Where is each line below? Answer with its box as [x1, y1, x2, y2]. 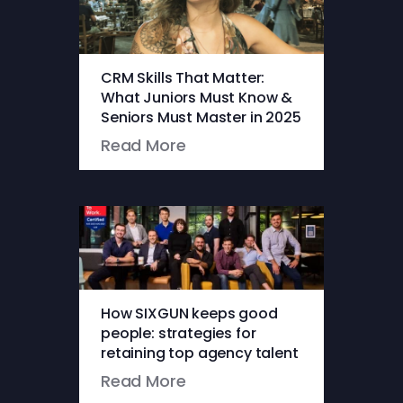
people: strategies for [101, 323, 256, 345]
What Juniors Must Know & [101, 87, 293, 109]
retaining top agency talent [101, 343, 299, 364]
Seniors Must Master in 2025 [101, 107, 301, 129]
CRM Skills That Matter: [101, 67, 265, 89]
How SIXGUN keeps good [101, 303, 278, 325]
